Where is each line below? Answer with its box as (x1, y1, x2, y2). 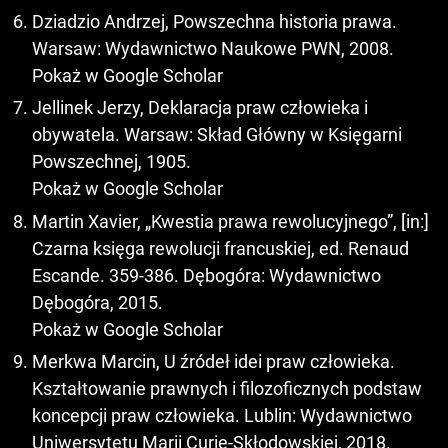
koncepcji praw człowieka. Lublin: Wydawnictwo (32, 405, 412, 427)
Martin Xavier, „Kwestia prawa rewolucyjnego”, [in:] (32, 210, 429, 232)
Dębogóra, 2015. (32, 291, 163, 313)
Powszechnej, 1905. (32, 151, 191, 173)
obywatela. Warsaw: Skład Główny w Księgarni (32, 124, 402, 146)
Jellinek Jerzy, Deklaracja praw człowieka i (32, 97, 368, 119)
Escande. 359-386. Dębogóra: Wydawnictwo (32, 264, 381, 286)
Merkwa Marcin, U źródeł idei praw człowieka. (32, 351, 395, 373)
